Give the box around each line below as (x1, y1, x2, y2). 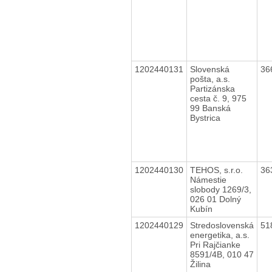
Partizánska (189, 83, 235, 93)
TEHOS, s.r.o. (189, 165, 243, 175)
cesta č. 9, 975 (189, 93, 246, 103)
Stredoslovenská (189, 220, 254, 230)
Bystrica (189, 112, 220, 123)
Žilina (189, 259, 211, 269)
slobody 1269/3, (189, 184, 251, 194)
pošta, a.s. (189, 73, 230, 84)
